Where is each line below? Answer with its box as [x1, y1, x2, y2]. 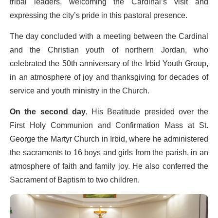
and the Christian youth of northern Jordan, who [10, 41, 208, 58]
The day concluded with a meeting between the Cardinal [10, 28, 208, 45]
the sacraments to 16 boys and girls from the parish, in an [10, 144, 208, 161]
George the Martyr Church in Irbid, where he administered [10, 130, 208, 147]
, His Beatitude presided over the [85, 103, 208, 120]
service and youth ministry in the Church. [10, 82, 149, 99]
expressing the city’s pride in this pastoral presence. [10, 7, 187, 24]
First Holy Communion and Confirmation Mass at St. [10, 117, 208, 134]
